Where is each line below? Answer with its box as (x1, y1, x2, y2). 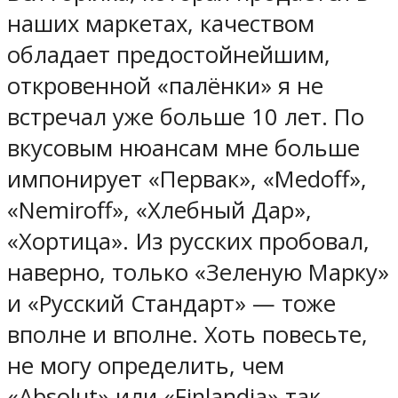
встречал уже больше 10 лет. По (7, 100, 364, 132)
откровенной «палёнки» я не (7, 69, 323, 101)
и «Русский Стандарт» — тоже (7, 287, 336, 319)
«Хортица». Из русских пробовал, (7, 225, 370, 257)
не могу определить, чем (7, 349, 284, 381)
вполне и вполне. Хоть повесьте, (7, 318, 368, 350)
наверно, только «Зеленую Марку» (7, 256, 389, 288)
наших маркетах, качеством (7, 7, 314, 39)
